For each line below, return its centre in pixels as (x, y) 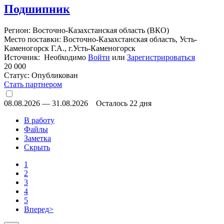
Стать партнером (33, 84)
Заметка (37, 138)
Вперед (36, 209)
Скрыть (37, 147)
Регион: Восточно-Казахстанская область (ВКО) (86, 30)
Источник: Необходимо (46, 57)
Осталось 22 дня (124, 103)
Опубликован (54, 75)
